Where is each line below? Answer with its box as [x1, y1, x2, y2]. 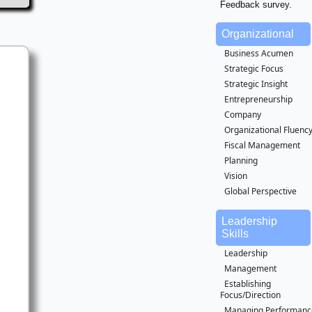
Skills [221, 228, 249, 240]
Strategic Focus [224, 63, 283, 75]
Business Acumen [224, 47, 293, 59]
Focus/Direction [220, 289, 281, 301]
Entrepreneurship [224, 93, 292, 105]
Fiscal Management [224, 139, 300, 151]
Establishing [224, 278, 271, 290]
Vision [224, 170, 247, 182]
